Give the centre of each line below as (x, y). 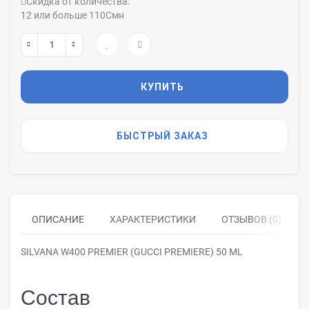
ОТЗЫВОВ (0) (251, 219)
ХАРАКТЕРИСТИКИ (153, 219)
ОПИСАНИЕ (58, 219)
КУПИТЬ (162, 87)
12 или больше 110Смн (72, 15)
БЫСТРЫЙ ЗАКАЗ (162, 136)
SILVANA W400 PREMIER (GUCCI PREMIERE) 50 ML (132, 252)
